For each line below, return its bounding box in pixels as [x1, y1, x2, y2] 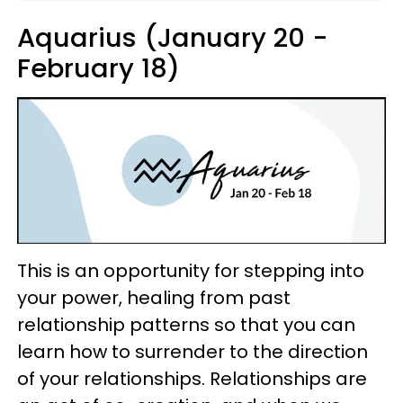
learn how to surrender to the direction [17, 338, 368, 364]
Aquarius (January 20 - [17, 19, 328, 56]
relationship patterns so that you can [17, 311, 355, 337]
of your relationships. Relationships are [17, 365, 367, 391]
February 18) [17, 49, 180, 86]
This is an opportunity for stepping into [17, 257, 364, 283]
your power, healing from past [17, 284, 291, 310]
